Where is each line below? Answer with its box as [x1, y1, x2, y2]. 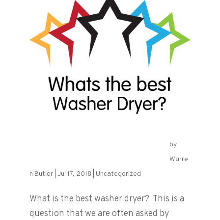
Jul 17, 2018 [57, 170, 91, 179]
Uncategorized [95, 170, 141, 179]
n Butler [29, 170, 53, 179]
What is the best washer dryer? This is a [29, 193, 184, 205]
